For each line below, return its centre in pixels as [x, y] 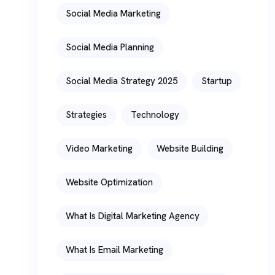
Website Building [190, 149]
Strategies [86, 115]
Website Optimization [109, 183]
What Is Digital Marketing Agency [133, 216]
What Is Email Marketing [114, 250]
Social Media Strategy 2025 [122, 81]
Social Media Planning [110, 48]
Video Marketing [99, 149]
